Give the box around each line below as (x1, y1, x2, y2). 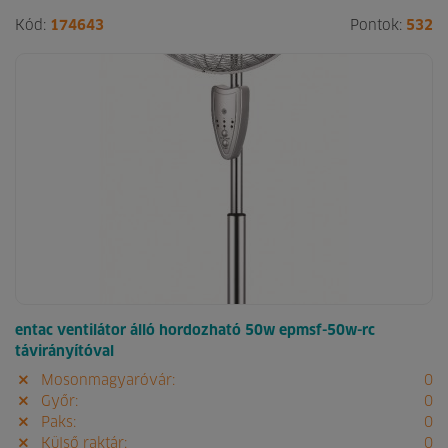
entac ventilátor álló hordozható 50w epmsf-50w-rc (15, 324, 375, 339)
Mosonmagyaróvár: (36, 374, 175, 389)
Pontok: (350, 19, 406, 34)
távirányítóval (15, 345, 114, 360)
